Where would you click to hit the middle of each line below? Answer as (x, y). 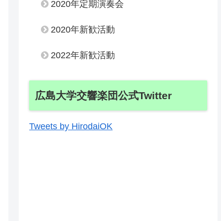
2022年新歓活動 (83, 55)
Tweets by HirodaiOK (71, 126)
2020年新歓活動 (83, 29)
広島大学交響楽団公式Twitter (104, 95)
